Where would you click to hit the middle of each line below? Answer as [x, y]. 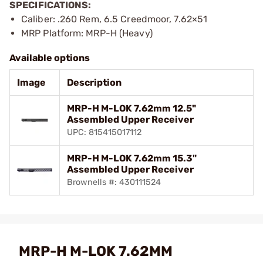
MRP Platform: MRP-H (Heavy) [87, 33]
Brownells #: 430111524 [114, 182]
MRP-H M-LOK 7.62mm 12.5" [131, 108]
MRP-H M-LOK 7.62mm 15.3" [132, 158]
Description [94, 82]
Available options [50, 58]
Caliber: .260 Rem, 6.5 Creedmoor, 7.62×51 [114, 19]
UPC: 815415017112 [104, 132]
